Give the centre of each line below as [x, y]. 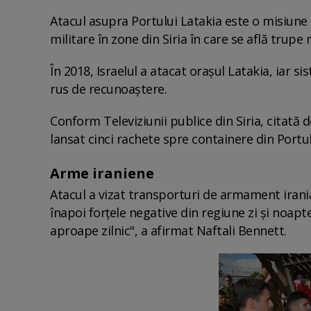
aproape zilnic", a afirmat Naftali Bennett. [168, 230]
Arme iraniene [102, 173]
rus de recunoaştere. [108, 89]
